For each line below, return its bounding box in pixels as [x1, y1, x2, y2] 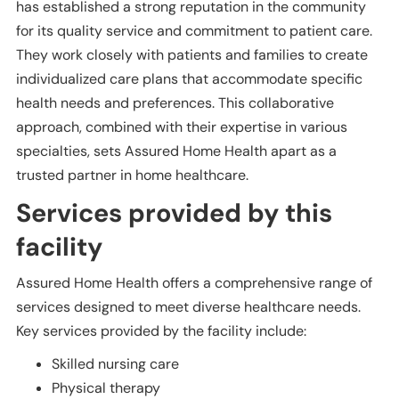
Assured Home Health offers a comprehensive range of [16, 273, 372, 293]
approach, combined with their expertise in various [16, 118, 347, 137]
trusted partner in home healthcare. [16, 166, 248, 185]
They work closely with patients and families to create [16, 45, 368, 65]
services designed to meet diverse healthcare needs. [16, 297, 361, 317]
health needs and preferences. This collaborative [16, 94, 334, 113]
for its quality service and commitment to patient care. [16, 21, 372, 41]
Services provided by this [16, 196, 332, 231]
